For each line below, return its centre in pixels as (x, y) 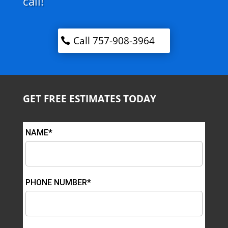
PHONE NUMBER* (58, 183)
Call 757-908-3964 (114, 41)
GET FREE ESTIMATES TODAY (89, 99)
